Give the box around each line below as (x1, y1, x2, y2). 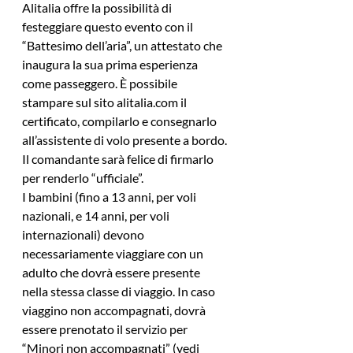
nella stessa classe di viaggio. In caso (22, 284, 217, 299)
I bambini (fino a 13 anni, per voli (22, 189, 199, 205)
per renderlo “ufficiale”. (22, 170, 143, 186)
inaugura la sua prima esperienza (22, 57, 200, 72)
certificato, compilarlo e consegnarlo (22, 113, 219, 129)
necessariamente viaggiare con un (22, 246, 206, 262)
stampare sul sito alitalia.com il (22, 95, 189, 110)
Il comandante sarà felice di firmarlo (22, 151, 216, 167)
